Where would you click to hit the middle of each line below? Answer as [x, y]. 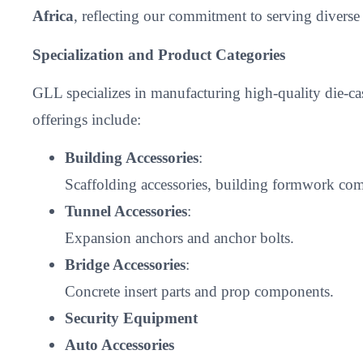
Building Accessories [132, 158]
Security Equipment [131, 318]
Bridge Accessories [125, 265]
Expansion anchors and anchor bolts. [179, 238]
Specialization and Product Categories [159, 54]
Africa [53, 16]
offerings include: [87, 120]
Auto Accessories [120, 345]
